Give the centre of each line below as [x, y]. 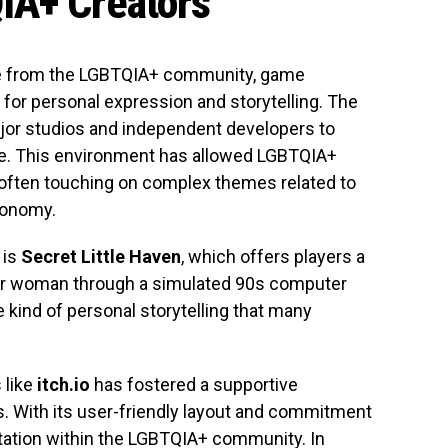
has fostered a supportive [194, 384]
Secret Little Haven [101, 256]
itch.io [63, 384]
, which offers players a [273, 256]
